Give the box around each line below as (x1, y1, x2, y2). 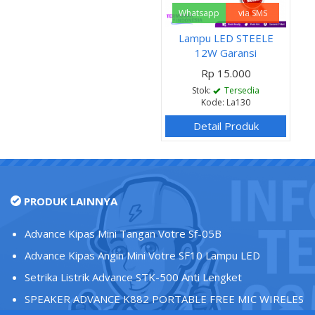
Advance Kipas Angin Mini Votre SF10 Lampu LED (25, 247, 260, 262)
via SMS (238, 6, 267, 19)
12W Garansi (195, 45, 257, 60)
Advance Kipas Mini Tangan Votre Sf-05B (25, 226, 221, 240)
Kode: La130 (201, 96, 250, 108)
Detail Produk (193, 118, 259, 133)
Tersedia (222, 84, 259, 96)
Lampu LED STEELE (178, 30, 274, 45)
